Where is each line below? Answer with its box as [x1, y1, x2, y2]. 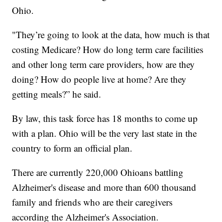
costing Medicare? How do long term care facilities [12, 43, 204, 56]
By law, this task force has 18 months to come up [12, 112, 198, 125]
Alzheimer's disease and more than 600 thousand [12, 181, 197, 194]
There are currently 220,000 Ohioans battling [12, 166, 184, 179]
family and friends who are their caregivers [12, 196, 173, 209]
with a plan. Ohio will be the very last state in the [12, 127, 197, 140]
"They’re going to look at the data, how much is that [12, 28, 210, 41]
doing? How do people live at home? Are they [12, 73, 187, 86]
